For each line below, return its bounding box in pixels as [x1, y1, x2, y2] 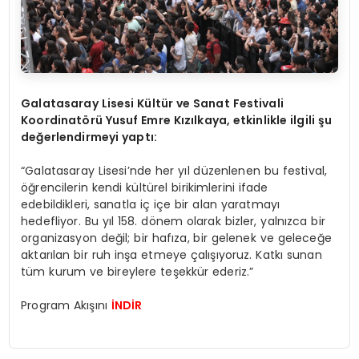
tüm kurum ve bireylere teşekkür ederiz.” [21, 263, 254, 280]
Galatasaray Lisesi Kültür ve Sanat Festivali [21, 95, 284, 111]
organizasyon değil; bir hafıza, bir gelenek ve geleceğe [21, 229, 332, 246]
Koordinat [21, 111, 83, 128]
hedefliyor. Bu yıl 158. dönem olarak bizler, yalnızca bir [21, 212, 325, 229]
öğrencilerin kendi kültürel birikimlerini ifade [21, 179, 268, 196]
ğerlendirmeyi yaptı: [36, 128, 157, 145]
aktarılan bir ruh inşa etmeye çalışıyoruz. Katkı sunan [21, 246, 322, 263]
